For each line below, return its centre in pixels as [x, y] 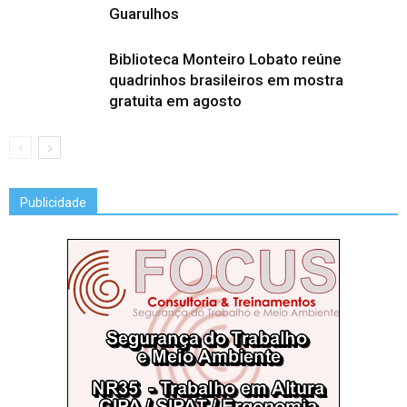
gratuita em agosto [175, 100]
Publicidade [53, 202]
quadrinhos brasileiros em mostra [226, 79]
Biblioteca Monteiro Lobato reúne [225, 59]
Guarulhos [144, 13]
